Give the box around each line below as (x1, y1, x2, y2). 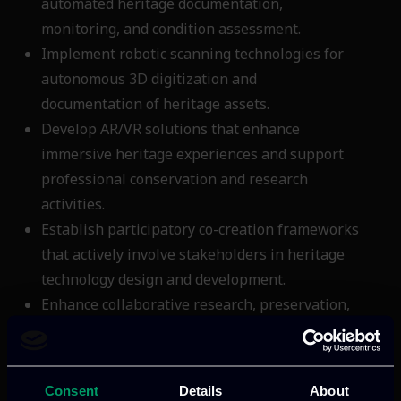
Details (178, 382, 223, 397)
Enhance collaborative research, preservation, (41, 294, 350, 315)
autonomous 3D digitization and (41, 69, 257, 90)
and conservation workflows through (41, 320, 288, 340)
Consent (45, 382, 98, 397)
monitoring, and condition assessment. (41, 19, 308, 39)
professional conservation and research (41, 169, 308, 190)
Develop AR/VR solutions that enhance (41, 119, 300, 140)
